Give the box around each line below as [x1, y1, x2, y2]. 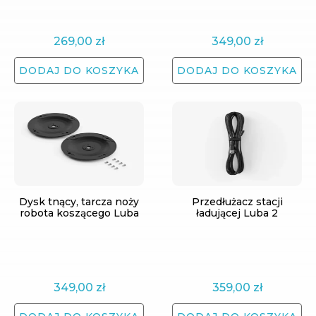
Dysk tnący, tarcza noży [19, 195, 139, 208]
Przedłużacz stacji [191, 195, 283, 208]
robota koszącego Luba [19, 207, 139, 219]
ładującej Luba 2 [196, 207, 278, 219]
